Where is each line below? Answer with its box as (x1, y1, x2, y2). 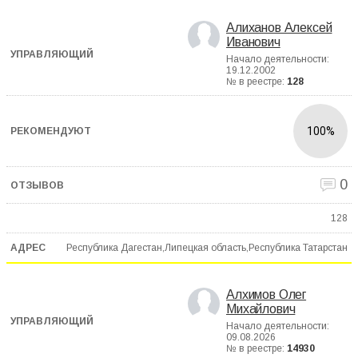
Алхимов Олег (226, 288, 307, 302)
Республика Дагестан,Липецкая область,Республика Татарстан (66, 241, 348, 253)
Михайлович (226, 302, 296, 316)
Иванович (226, 35, 280, 50)
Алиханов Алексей (226, 21, 332, 35)
